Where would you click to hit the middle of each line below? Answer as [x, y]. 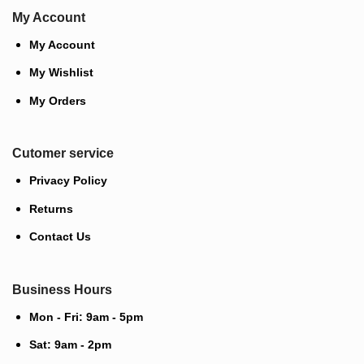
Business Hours [62, 289]
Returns [51, 208]
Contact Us [60, 237]
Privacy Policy [68, 181]
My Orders [57, 100]
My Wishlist [61, 73]
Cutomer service [63, 154]
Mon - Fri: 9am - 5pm [86, 316]
